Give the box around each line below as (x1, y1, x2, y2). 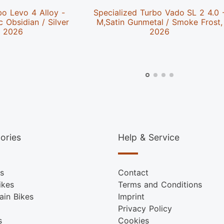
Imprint (118, 191, 144, 202)
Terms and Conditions (118, 179, 202, 190)
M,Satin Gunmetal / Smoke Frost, (96, 17, 223, 27)
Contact (118, 167, 148, 178)
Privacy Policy (118, 203, 172, 214)
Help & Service (118, 132, 179, 143)
